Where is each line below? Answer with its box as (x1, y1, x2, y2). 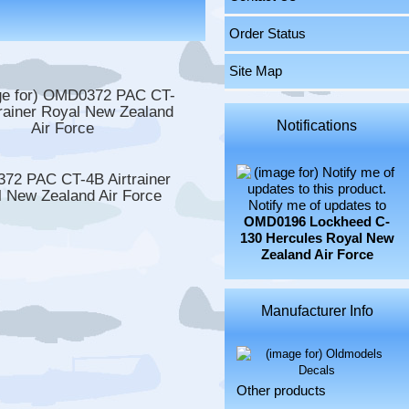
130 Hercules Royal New (239, 231, 394, 246)
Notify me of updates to (247, 198, 386, 214)
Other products (236, 383, 327, 399)
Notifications (277, 117, 358, 133)
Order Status (229, 26, 307, 41)
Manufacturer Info (260, 302, 373, 319)
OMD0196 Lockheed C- (244, 215, 391, 230)
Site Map (229, 63, 283, 79)
